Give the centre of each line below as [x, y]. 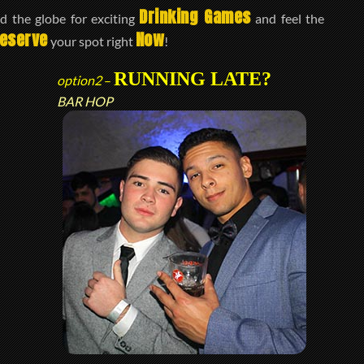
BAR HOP [85, 102]
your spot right [91, 41]
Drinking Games [195, 17]
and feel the [287, 18]
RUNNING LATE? [193, 79]
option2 [80, 80]
